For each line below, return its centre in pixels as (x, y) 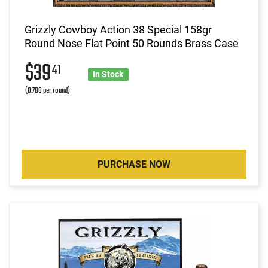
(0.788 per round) (48, 90)
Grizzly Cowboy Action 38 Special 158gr (118, 29)
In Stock (108, 74)
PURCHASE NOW (134, 164)
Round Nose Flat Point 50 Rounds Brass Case (132, 43)
